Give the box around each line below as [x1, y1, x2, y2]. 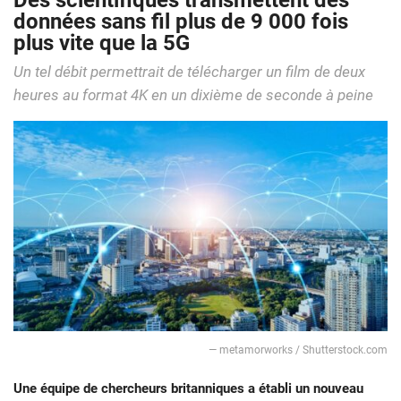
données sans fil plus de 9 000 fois [13, 9, 348, 35]
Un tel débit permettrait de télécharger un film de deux [13, 64, 365, 81]
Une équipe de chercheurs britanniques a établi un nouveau [13, 380, 363, 397]
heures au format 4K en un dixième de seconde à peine [13, 87, 373, 105]
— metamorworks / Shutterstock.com [209, 344, 388, 357]
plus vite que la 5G [13, 30, 190, 56]
